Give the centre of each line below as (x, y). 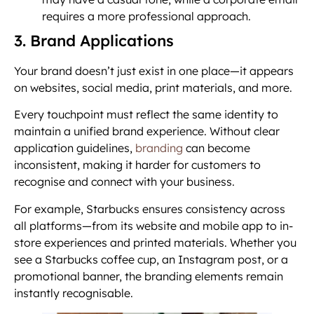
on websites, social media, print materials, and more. (155, 88)
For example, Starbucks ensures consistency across (150, 209)
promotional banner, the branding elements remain (149, 276)
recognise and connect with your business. (124, 182)
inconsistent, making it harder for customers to (137, 165)
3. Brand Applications (94, 41)
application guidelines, (75, 148)
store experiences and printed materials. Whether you (155, 242)
